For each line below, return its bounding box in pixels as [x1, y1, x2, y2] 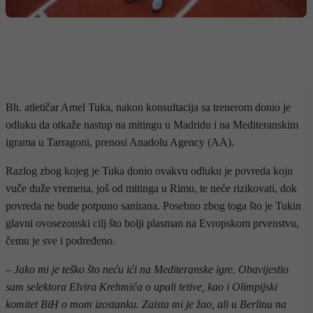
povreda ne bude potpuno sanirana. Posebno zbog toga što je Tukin [6, 199, 301, 212]
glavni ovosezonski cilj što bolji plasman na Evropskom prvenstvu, [6, 217, 299, 229]
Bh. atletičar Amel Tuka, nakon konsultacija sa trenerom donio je [6, 101, 291, 113]
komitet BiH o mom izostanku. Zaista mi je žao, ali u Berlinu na [6, 298, 286, 310]
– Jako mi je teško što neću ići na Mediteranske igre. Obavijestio [6, 263, 289, 275]
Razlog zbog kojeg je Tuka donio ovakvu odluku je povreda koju [6, 164, 293, 177]
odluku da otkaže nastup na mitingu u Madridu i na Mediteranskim [6, 118, 298, 131]
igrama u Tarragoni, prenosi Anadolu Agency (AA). [6, 136, 234, 148]
